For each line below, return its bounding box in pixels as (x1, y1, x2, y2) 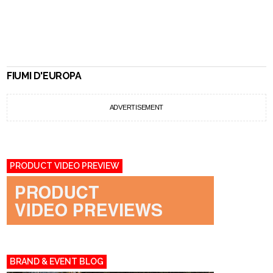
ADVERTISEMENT (109, 104, 164, 111)
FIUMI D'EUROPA (7, 70, 82, 82)
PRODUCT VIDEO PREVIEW (10, 161, 120, 171)
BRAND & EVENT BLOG (10, 257, 104, 266)
